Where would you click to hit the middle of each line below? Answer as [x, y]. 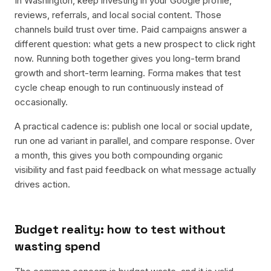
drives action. [42, 184]
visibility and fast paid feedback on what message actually [135, 170]
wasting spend [57, 246]
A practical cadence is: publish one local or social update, [133, 126]
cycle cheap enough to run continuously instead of [119, 87]
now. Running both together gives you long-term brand [127, 58]
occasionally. [41, 102]
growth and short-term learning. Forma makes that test [128, 73]
